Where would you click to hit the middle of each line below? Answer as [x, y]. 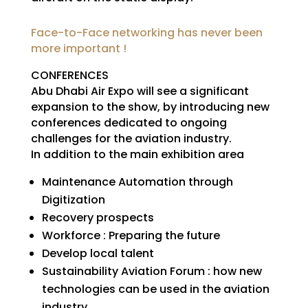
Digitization [73, 199]
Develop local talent [98, 253]
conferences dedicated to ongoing [129, 122]
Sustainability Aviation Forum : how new [152, 271]
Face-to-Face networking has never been [146, 32]
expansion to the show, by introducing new [150, 107]
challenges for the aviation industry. [131, 138]
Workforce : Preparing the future [131, 235]
